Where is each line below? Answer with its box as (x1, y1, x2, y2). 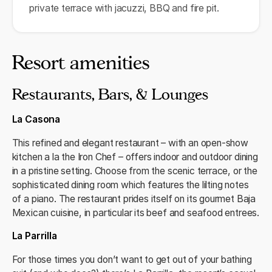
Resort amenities (12, 51, 149, 74)
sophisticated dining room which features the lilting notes (12, 178, 249, 191)
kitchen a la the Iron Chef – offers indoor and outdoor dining (12, 151, 258, 163)
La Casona (12, 113, 61, 125)
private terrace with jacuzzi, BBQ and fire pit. (29, 2, 220, 15)
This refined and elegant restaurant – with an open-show (12, 137, 248, 149)
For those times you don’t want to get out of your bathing (12, 253, 252, 265)
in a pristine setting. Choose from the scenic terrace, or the (12, 165, 257, 177)
